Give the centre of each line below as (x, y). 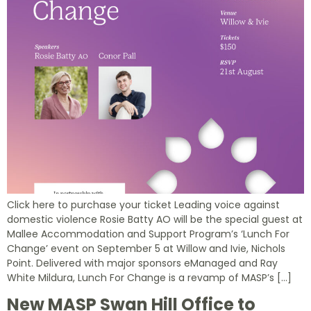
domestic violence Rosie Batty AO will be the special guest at (155, 219)
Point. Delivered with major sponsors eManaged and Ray (142, 263)
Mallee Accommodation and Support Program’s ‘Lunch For (148, 234)
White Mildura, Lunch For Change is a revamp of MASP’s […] (149, 277)
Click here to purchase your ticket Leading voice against (143, 204)
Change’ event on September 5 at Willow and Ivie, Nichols (146, 248)
